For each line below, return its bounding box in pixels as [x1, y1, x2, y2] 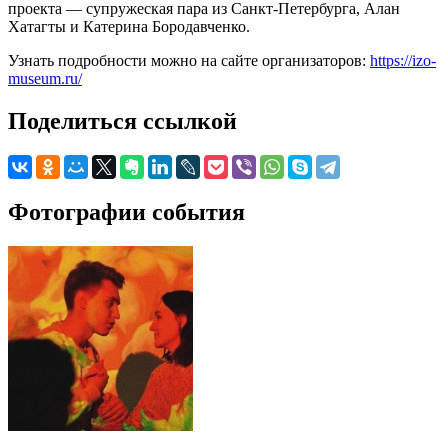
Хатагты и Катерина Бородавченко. [8, 17, 250, 35]
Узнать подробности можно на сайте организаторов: [8, 51, 370, 69]
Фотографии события [8, 198, 245, 225]
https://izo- [370, 51, 436, 69]
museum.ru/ [8, 69, 82, 87]
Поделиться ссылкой [8, 107, 237, 134]
